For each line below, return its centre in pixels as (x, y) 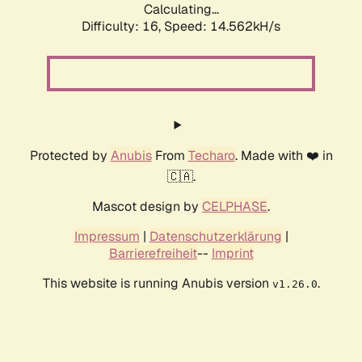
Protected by (70, 156)
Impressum (107, 237)
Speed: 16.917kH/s (222, 27)
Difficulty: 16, (123, 27)
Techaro (211, 156)
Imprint (232, 254)
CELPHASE (235, 207)
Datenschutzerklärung (215, 237)
